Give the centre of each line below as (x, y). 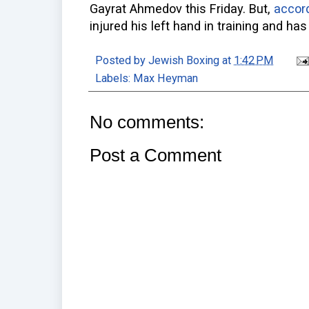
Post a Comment (156, 156)
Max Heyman (166, 78)
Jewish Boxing (184, 60)
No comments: (147, 122)
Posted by (122, 60)
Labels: (114, 78)
